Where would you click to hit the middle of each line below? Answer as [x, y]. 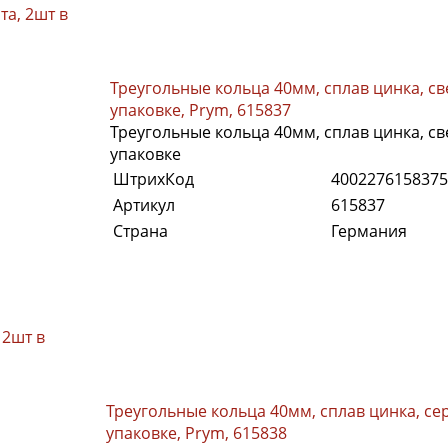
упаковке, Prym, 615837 [200, 109]
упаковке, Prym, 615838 [196, 432]
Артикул [144, 204]
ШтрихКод [153, 178]
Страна [140, 230]
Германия [369, 230]
